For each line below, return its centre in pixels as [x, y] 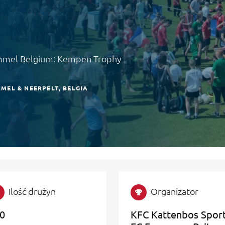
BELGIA [76, 88]
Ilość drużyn [32, 191]
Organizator [175, 191]
